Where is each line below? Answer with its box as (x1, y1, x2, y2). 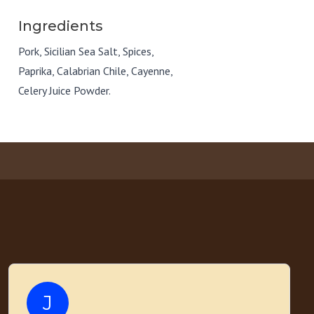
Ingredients (18, 18, 103, 35)
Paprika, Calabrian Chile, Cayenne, (18, 64, 172, 78)
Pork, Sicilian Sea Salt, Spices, (18, 44, 153, 59)
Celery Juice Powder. (18, 83, 111, 98)
